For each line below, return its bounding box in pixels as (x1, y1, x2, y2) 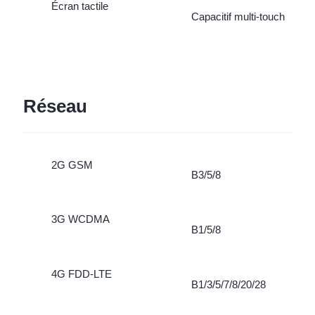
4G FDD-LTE (51, 268, 112, 281)
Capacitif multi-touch (191, 11, 285, 23)
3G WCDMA (51, 213, 110, 226)
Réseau (22, 95, 87, 117)
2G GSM (51, 158, 93, 171)
